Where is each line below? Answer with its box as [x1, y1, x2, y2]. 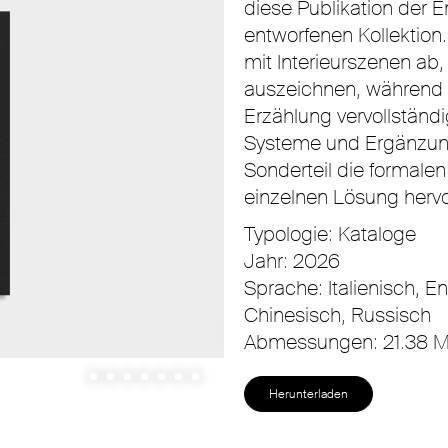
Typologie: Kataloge [244, 221, 416, 247]
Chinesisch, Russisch [244, 302, 431, 328]
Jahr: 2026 [244, 248, 340, 274]
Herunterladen [269, 386, 348, 402]
